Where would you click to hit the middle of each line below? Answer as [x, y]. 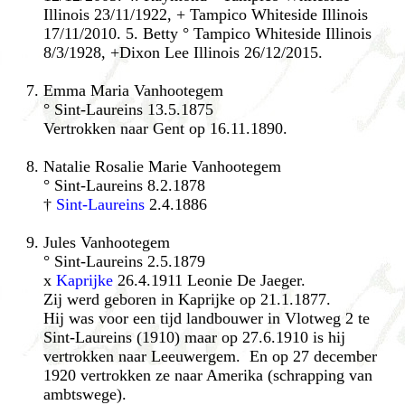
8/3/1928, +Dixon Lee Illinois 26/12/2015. [183, 52]
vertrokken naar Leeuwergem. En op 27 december [210, 356]
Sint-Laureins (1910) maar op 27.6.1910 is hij [194, 337]
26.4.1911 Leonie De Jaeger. [209, 280]
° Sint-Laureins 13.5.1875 [128, 109]
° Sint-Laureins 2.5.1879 [124, 261]
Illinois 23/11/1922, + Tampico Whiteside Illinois [206, 14]
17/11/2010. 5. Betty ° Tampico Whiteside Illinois [207, 33]
